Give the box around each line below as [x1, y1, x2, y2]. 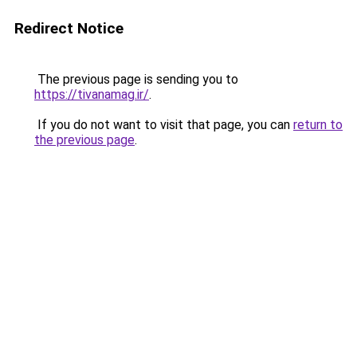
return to [293, 117, 343, 132]
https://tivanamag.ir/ [34, 87, 149, 102]
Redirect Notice [14, 19, 124, 37]
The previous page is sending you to [34, 72, 238, 87]
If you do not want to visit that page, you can [34, 117, 293, 132]
